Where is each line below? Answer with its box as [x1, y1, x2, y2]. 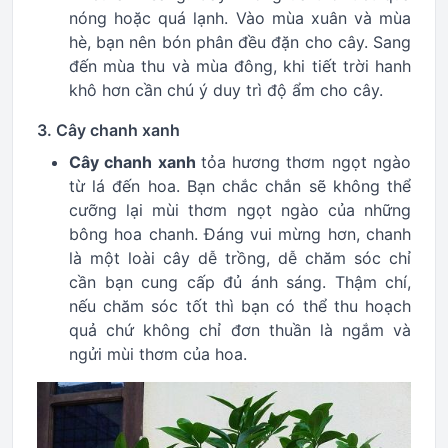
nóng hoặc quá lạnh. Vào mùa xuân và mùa [69, 8, 411, 28]
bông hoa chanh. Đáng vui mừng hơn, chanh [69, 224, 411, 244]
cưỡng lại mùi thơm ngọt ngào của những [69, 200, 411, 220]
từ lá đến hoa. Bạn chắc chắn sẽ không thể [69, 176, 411, 196]
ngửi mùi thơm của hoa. [69, 344, 247, 364]
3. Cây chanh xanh [37, 120, 180, 140]
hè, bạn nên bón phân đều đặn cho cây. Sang [69, 32, 411, 52]
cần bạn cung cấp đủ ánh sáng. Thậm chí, [69, 272, 411, 292]
